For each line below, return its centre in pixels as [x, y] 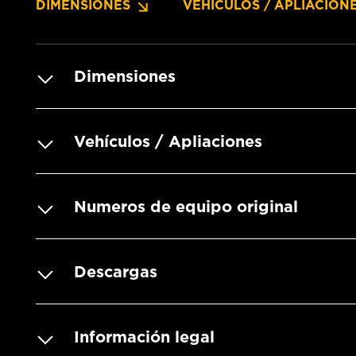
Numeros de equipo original [186, 206]
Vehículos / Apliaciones [168, 141]
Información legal [144, 337]
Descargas [116, 271]
